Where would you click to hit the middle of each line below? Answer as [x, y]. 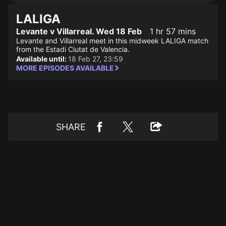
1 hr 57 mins [173, 31]
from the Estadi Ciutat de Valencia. [73, 49]
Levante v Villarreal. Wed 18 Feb [79, 31]
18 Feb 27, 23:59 [96, 59]
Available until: [42, 59]
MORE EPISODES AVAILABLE [65, 68]
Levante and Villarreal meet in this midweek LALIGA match [112, 41]
